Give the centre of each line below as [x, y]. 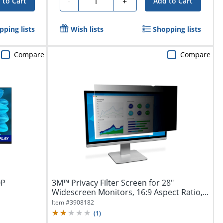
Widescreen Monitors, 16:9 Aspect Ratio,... [130, 192]
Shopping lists [177, 29]
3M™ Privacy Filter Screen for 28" [112, 182]
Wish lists [87, 29]
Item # [60, 202]
